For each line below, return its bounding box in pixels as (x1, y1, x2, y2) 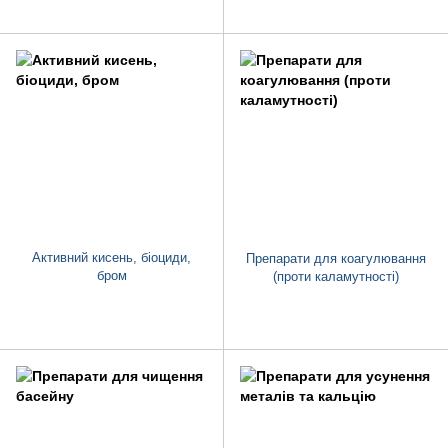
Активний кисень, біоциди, (32, 250, 191, 266)
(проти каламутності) (273, 269, 399, 285)
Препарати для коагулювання (246, 251, 426, 267)
